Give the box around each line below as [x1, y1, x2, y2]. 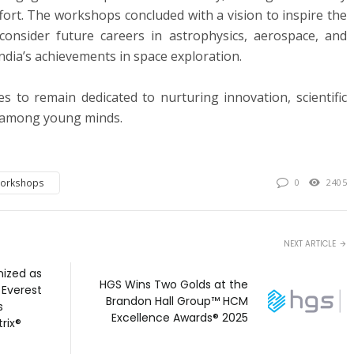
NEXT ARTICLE [284, 238, 336, 250]
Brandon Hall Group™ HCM [106, 292, 248, 309]
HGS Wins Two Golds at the [100, 276, 248, 292]
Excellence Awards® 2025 [111, 309, 248, 326]
